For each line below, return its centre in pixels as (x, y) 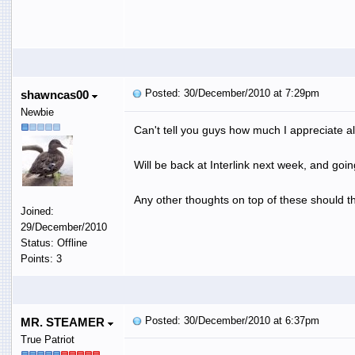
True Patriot (47, 339)
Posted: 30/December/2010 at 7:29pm (230, 93)
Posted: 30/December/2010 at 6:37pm (230, 320)
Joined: (37, 211)
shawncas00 (56, 94)
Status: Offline (53, 242)
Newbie (37, 112)
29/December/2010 (63, 227)
